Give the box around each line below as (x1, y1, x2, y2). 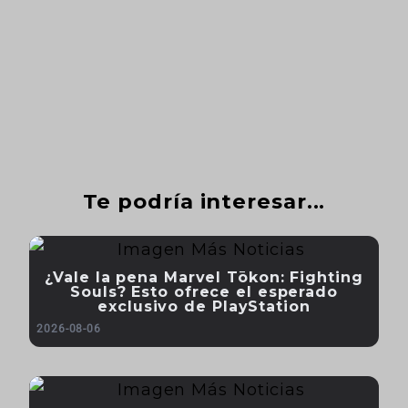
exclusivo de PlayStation (97, 298, 311, 315)
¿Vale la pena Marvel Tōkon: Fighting (45, 269, 363, 286)
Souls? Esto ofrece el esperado (70, 283, 338, 301)
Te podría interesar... (82, 189, 326, 214)
